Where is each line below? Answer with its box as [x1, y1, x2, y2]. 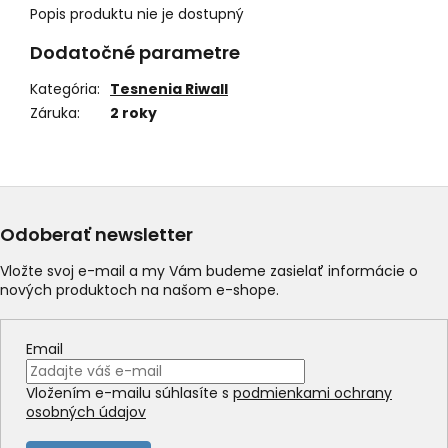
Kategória [30, 79, 97, 100]
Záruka [30, 103, 77, 124]
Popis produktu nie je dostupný [30, 4, 244, 25]
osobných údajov [26, 402, 146, 423]
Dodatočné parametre [30, 40, 240, 66]
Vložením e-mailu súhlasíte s [26, 383, 233, 404]
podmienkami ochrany [233, 383, 392, 404]
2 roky [110, 103, 157, 124]
